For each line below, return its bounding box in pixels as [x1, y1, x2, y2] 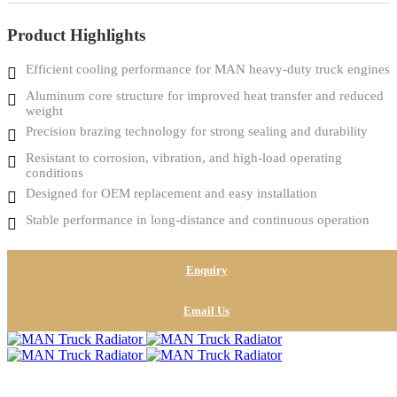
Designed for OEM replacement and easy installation [26, 185, 317, 200]
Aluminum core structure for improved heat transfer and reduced [26, 88, 384, 103]
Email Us [183, 303, 230, 317]
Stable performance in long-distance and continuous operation [26, 212, 370, 227]
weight [26, 103, 63, 118]
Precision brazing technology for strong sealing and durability [26, 123, 368, 138]
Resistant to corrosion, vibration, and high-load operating [26, 150, 342, 165]
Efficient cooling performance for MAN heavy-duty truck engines [26, 61, 390, 76]
